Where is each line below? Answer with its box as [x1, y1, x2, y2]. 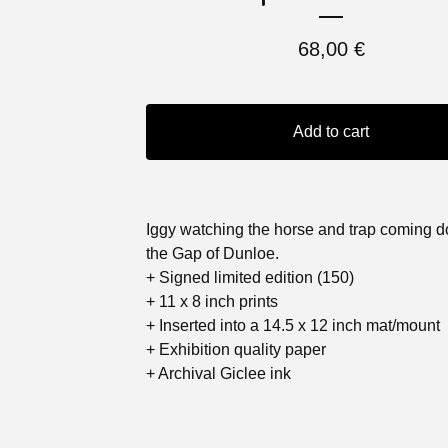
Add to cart [293, 123, 369, 140]
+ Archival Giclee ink [146, 365, 291, 382]
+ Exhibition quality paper [146, 341, 326, 358]
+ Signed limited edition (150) [146, 269, 354, 286]
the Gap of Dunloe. [146, 245, 279, 262]
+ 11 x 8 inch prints [146, 293, 278, 310]
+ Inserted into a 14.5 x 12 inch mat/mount [146, 317, 440, 334]
